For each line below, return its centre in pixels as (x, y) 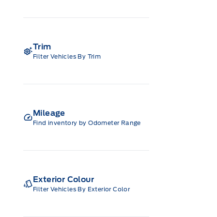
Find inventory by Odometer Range (87, 123)
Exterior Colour (63, 179)
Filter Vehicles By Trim (67, 56)
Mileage (49, 113)
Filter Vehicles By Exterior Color (82, 189)
